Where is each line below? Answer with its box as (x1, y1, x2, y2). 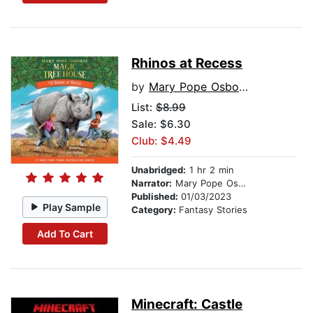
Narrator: (131, 177, 172, 189)
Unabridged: (131, 164, 186, 176)
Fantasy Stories (179, 204, 247, 216)
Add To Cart (36, 227, 93, 240)
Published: (131, 191, 181, 203)
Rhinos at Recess (131, 55, 242, 72)
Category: (131, 204, 179, 216)
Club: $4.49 (131, 134, 191, 148)
